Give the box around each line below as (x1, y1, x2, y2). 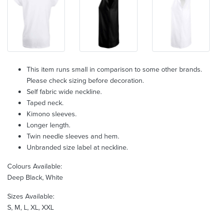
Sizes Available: (7, 191, 54, 201)
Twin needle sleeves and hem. (27, 131, 119, 141)
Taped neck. (27, 97, 63, 108)
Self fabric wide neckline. (27, 86, 102, 97)
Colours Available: (7, 161, 62, 171)
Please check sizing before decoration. (27, 75, 144, 86)
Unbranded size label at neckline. (27, 142, 128, 153)
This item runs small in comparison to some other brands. (27, 64, 202, 75)
